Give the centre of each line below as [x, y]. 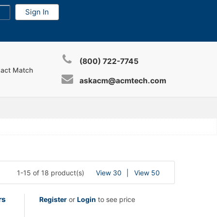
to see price [116, 199]
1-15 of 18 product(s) [51, 172]
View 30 [109, 172]
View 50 [147, 172]
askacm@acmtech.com [123, 81]
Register [53, 199]
